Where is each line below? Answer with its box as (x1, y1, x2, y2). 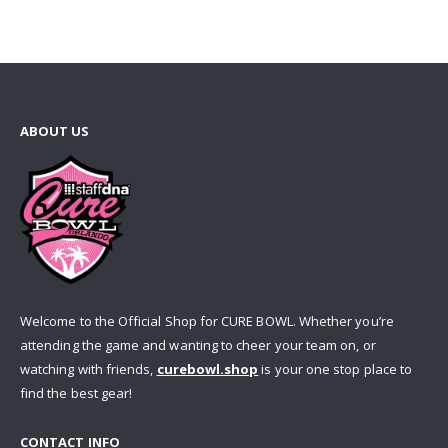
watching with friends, (20, 360, 157, 379)
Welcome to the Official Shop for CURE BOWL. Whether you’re (20, 312, 394, 331)
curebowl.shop (156, 360, 259, 379)
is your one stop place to (258, 360, 413, 379)
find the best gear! (20, 384, 133, 403)
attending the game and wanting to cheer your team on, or (20, 336, 376, 355)
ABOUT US (20, 122, 90, 141)
